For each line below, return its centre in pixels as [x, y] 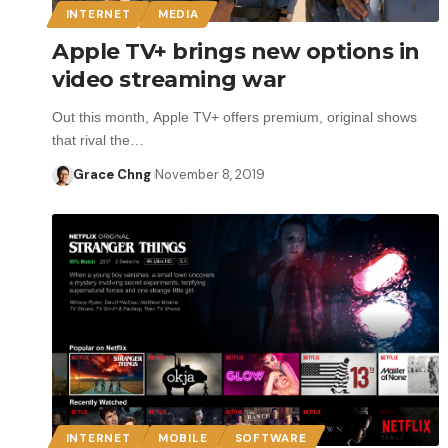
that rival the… [98, 139]
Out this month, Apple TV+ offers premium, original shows [234, 116]
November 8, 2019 [209, 174]
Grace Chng [111, 174]
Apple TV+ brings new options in [236, 51]
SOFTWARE [270, 438]
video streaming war [169, 79]
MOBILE [183, 438]
